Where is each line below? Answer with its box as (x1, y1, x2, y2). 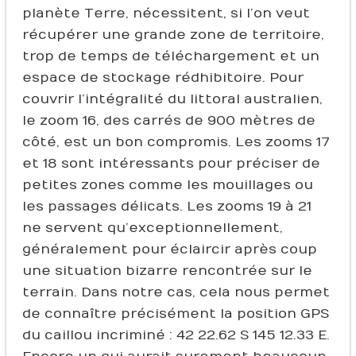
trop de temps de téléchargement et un (21, 48, 319, 64)
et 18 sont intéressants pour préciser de (21, 155, 320, 172)
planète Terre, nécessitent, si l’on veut (21, 5, 310, 21)
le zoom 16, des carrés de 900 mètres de (21, 112, 315, 129)
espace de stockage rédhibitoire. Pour (21, 69, 304, 86)
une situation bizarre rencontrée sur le (21, 262, 312, 279)
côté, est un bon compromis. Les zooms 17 (21, 133, 330, 150)
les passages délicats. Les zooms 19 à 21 (21, 198, 311, 215)
